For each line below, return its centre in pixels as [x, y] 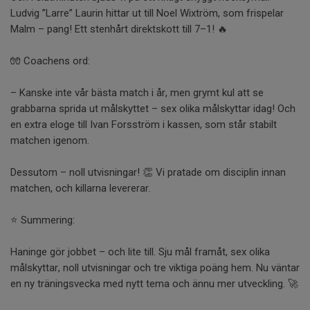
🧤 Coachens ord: [50, 61]
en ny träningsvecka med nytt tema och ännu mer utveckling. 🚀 [154, 283]
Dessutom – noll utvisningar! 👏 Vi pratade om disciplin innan [148, 172]
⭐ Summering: [43, 220]
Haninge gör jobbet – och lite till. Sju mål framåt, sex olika [140, 252]
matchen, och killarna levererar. [81, 188]
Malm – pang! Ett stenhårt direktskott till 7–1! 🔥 [119, 29]
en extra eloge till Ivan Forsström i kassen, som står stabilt [144, 124]
